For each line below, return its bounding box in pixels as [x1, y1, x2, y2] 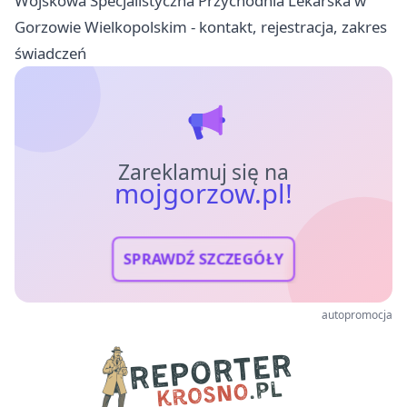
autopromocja [322, 307, 392, 323]
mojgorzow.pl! [114, 174, 293, 212]
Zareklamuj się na [117, 157, 290, 186]
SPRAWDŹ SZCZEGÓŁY [123, 248, 284, 270]
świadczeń [15, 43, 86, 65]
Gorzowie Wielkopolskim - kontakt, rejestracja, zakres [15, 16, 387, 38]
